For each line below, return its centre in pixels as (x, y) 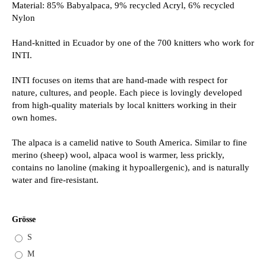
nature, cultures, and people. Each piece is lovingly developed (127, 92)
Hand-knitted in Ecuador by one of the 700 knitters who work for (133, 42)
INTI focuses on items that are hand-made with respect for (120, 80)
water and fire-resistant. (55, 179)
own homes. (34, 117)
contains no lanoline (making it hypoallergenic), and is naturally (131, 167)
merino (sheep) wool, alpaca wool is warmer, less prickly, (118, 154)
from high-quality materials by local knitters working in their (124, 104)
